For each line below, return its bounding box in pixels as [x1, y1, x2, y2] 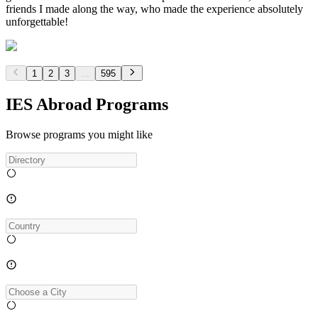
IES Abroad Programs [6, 94, 168, 114]
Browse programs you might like [6, 128, 153, 141]
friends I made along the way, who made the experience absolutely [6, 2, 303, 15]
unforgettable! [6, 15, 68, 28]
